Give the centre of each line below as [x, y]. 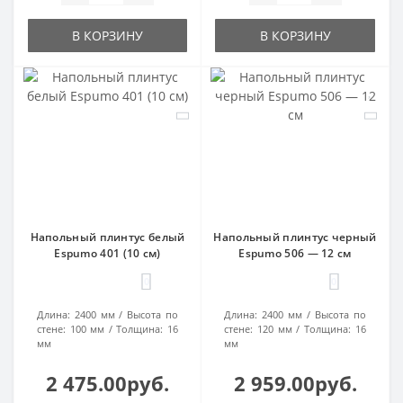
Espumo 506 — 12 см [295, 254]
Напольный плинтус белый [107, 237]
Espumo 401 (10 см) [107, 254]
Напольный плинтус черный [295, 237]
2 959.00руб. [295, 384]
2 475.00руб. [107, 384]
